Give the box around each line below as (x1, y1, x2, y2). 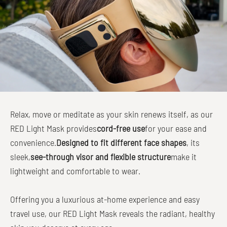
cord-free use (97, 122, 145, 134)
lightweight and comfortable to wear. (10, 165, 140, 176)
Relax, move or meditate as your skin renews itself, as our (10, 108, 213, 120)
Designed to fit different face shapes (56, 136, 186, 148)
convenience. (10, 136, 56, 148)
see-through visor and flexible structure (30, 150, 171, 162)
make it (171, 150, 197, 162)
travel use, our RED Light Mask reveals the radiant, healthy (10, 207, 215, 219)
